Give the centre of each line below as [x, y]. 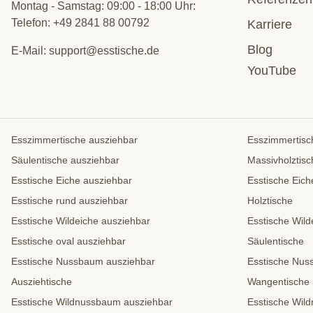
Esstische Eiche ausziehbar [72, 181]
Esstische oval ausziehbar [68, 241]
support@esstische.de [104, 51]
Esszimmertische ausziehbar [74, 140]
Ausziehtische [42, 282]
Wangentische [278, 282]
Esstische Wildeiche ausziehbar [81, 221]
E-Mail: [30, 51]
